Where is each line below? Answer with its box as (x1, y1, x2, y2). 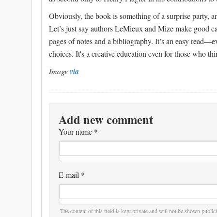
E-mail (59, 170, 81, 180)
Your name (59, 126, 94, 137)
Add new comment (59, 111, 153, 128)
